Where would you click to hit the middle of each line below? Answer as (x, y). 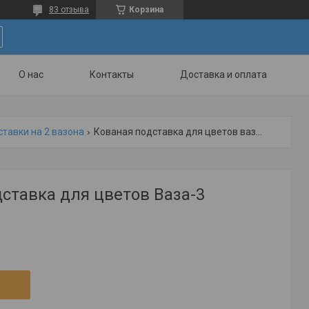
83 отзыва (69, 10)
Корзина (146, 10)
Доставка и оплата (223, 74)
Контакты (112, 74)
